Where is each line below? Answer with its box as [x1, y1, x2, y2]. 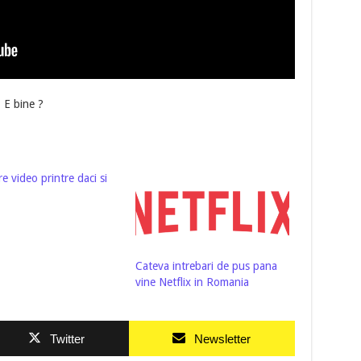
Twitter [50, 332, 85, 346]
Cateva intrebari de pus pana [135, 259, 277, 273]
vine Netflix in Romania [135, 276, 249, 289]
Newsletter [194, 332, 251, 346]
